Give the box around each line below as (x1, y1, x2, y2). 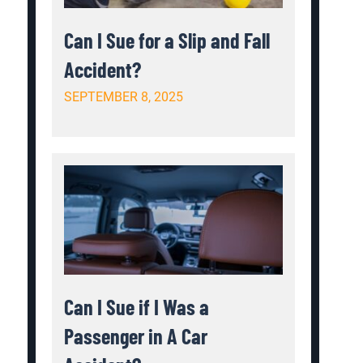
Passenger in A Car (64, 323, 208, 349)
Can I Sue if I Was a (64, 294, 210, 320)
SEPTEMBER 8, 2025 (64, 89, 184, 105)
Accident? (64, 57, 142, 83)
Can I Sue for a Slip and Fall (64, 28, 271, 53)
